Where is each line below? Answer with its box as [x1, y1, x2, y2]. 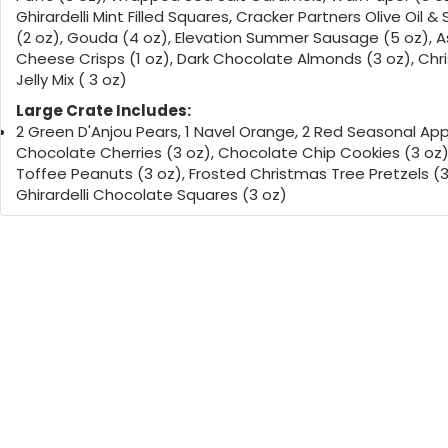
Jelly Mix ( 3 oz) [16, 68, 127, 90]
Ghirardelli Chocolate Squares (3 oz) [16, 183, 287, 205]
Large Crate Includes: [16, 99, 191, 121]
